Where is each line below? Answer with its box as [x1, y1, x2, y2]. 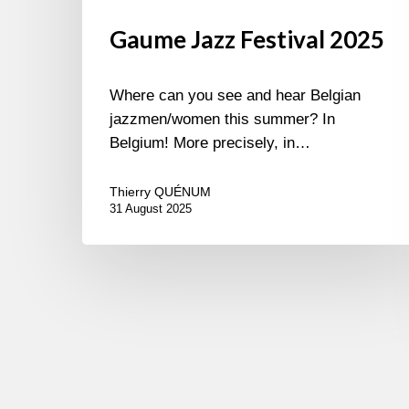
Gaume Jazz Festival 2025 [110, 25, 384, 55]
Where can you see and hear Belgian [110, 87, 361, 105]
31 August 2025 [110, 202, 192, 216]
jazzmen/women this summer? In [110, 110, 335, 129]
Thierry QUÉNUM [110, 184, 211, 200]
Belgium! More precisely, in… [110, 134, 310, 152]
